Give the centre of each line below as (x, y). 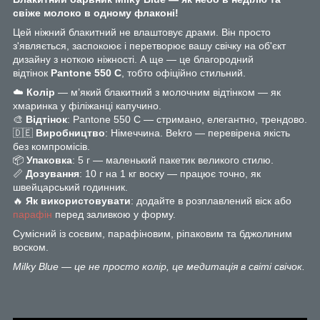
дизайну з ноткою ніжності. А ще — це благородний (133, 59)
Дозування (52, 173)
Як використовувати (78, 200)
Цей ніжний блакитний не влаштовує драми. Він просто (142, 32)
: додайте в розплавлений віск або (211, 200)
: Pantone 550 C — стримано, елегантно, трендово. (187, 119)
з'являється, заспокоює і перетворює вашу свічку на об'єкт (149, 45)
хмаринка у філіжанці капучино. (87, 105)
